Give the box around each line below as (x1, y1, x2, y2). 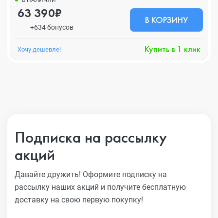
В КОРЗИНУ (145, 14, 188, 25)
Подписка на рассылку (15, 127, 167, 147)
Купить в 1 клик (145, 43, 200, 54)
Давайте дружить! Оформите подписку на (15, 170, 167, 179)
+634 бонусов (30, 23, 73, 31)
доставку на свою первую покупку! (15, 195, 143, 204)
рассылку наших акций (15, 182, 101, 192)
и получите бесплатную (101, 182, 186, 192)
